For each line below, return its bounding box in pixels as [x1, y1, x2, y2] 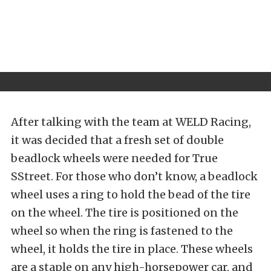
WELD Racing [175, 114, 249, 129]
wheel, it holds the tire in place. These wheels [11, 241, 253, 256]
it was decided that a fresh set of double [11, 132, 224, 147]
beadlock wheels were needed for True [11, 151, 218, 165]
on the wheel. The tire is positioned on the [11, 205, 238, 220]
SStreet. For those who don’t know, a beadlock [11, 169, 258, 183]
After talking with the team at [11, 114, 173, 129]
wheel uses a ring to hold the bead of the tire [11, 187, 250, 201]
